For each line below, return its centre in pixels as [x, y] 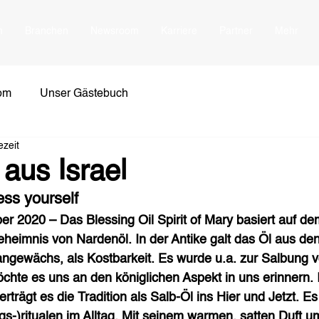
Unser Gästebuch [84, 94]
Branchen [46, 31]
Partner [236, 31]
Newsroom [114, 31]
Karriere [179, 31]
